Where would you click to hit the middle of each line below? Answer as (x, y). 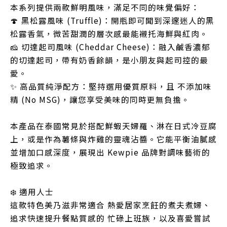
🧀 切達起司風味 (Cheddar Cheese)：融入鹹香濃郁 (110, 47)
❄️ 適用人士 (32, 192)
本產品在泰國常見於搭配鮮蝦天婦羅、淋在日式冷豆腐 (113, 126)
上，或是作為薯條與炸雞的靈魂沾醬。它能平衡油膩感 (113, 139)
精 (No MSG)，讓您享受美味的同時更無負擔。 (100, 100)
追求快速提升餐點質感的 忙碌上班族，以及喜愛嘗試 (110, 218)
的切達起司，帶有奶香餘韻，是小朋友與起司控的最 (109, 60)
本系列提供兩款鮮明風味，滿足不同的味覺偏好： (105, 7)
